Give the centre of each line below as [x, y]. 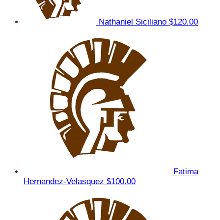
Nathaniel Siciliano [134, 22]
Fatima [186, 171]
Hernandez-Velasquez [65, 181]
